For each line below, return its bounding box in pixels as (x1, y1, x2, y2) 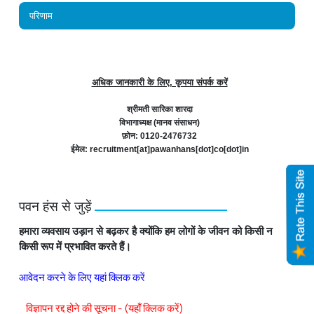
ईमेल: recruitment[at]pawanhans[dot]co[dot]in (70, 144, 249, 154)
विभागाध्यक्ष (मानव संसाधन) (119, 117, 200, 128)
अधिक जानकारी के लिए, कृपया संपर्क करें (91, 76, 228, 88)
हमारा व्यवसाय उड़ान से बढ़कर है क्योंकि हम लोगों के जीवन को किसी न (19, 224, 273, 237)
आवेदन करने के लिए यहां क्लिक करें (19, 269, 145, 285)
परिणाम (29, 10, 53, 21)
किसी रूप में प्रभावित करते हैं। (19, 240, 131, 252)
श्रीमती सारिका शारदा (126, 104, 193, 114)
